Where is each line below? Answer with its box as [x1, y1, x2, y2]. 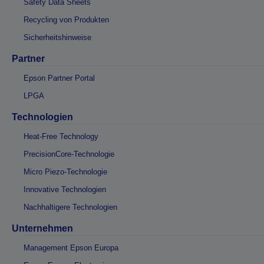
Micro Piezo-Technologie [24, 167, 107, 176]
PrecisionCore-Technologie [24, 150, 114, 159]
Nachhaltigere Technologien [24, 203, 117, 212]
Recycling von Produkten [24, 15, 109, 24]
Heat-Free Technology [24, 132, 98, 141]
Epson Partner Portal [24, 74, 95, 82]
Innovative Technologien [24, 185, 106, 194]
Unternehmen [12, 223, 73, 233]
